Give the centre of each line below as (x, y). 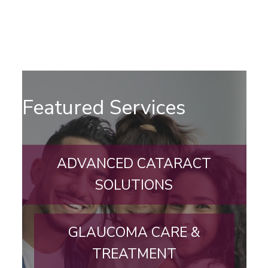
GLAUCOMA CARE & (134, 232)
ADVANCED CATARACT (134, 163)
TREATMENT (134, 254)
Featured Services (103, 107)
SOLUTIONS (134, 185)
